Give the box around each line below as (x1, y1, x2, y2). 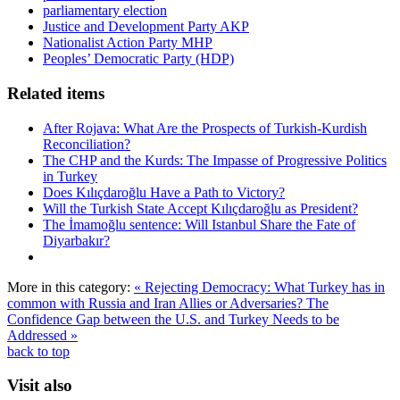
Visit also (7, 376, 72, 396)
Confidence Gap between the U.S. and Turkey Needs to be (7, 311, 339, 327)
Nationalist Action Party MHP (43, 35, 212, 51)
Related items (7, 83, 104, 103)
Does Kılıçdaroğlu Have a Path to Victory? (43, 184, 285, 200)
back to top (7, 343, 70, 359)
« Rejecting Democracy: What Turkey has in (134, 279, 385, 295)
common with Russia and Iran (7, 295, 179, 311)
